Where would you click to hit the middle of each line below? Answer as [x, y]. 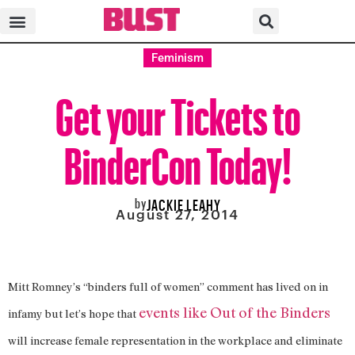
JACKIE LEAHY [183, 202]
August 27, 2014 [177, 214]
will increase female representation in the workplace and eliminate [175, 340]
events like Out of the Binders [235, 312]
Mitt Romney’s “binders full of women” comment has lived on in [168, 286]
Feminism [177, 58]
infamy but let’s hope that [73, 313]
